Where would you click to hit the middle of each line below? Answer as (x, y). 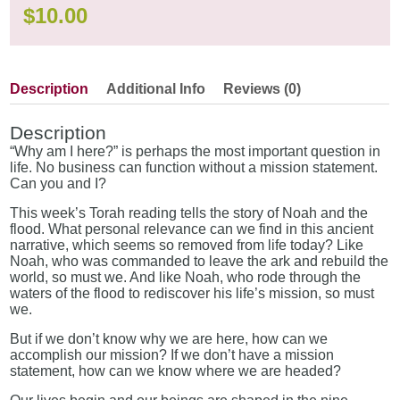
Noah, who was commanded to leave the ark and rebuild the (200, 262)
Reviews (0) (262, 89)
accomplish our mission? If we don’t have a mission (172, 355)
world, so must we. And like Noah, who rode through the (186, 278)
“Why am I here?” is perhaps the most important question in (196, 152)
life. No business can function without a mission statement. (194, 168)
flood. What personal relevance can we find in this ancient (192, 229)
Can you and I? (58, 184)
